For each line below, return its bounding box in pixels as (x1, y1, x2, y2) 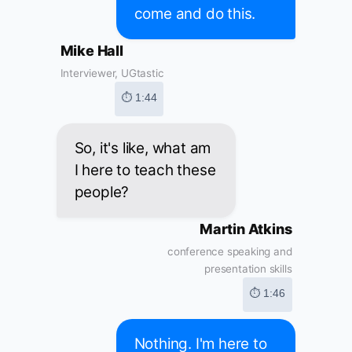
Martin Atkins (200, 221, 292, 238)
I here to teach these (74, 161, 216, 180)
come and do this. (134, 5, 256, 24)
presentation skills (204, 262, 292, 276)
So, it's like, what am (74, 139, 211, 158)
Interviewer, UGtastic (60, 67, 164, 80)
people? (74, 183, 130, 202)
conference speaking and (167, 245, 292, 258)
